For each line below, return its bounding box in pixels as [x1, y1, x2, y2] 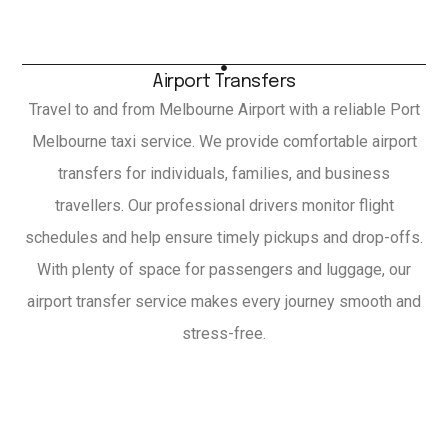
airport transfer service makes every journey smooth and [27, 292, 421, 312]
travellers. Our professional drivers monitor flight [54, 196, 394, 216]
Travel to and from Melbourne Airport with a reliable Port [28, 100, 420, 120]
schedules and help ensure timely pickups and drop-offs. [25, 228, 423, 248]
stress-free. [182, 324, 266, 344]
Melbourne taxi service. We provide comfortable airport [31, 132, 417, 152]
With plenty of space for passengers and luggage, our [37, 260, 411, 280]
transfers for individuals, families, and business [58, 164, 390, 184]
